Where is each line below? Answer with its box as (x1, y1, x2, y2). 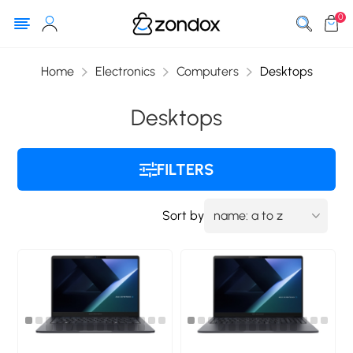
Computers (176, 63, 239, 79)
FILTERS (157, 159, 214, 179)
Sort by (162, 208, 204, 224)
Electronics (95, 63, 155, 79)
